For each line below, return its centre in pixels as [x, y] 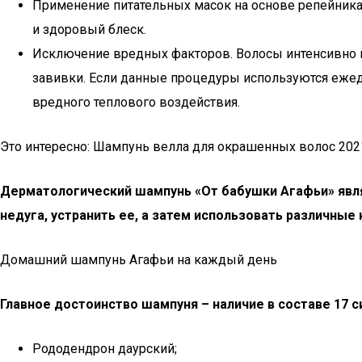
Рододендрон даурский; [105, 349]
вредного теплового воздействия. [136, 102]
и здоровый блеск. [89, 29]
